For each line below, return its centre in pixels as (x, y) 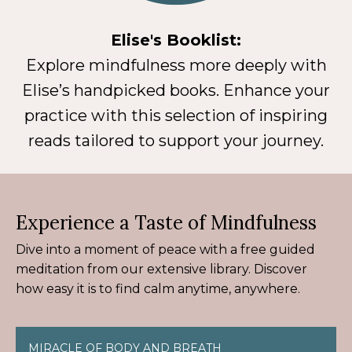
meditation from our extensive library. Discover (161, 269)
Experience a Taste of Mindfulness (166, 222)
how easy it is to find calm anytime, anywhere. (158, 288)
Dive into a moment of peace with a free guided (165, 249)
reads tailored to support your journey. (176, 140)
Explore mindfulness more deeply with (176, 65)
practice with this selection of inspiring (176, 115)
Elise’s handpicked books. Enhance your (176, 90)
